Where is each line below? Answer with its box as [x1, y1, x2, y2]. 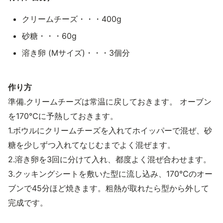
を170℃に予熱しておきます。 [8, 111, 118, 121]
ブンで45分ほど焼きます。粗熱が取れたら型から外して [8, 183, 209, 193]
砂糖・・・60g [22, 31, 77, 41]
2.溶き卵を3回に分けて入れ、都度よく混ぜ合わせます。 [8, 154, 211, 164]
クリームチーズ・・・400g [22, 14, 121, 24]
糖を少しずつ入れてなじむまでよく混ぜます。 [8, 140, 175, 150]
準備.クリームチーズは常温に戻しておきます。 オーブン [8, 97, 212, 107]
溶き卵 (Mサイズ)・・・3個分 [22, 48, 130, 58]
